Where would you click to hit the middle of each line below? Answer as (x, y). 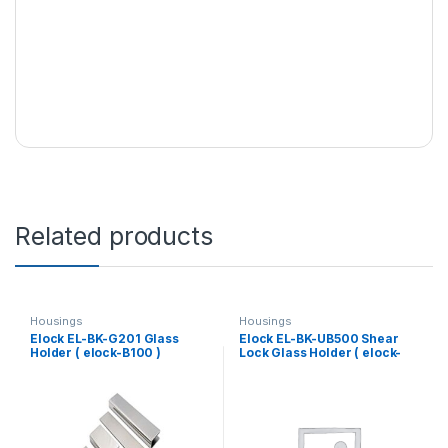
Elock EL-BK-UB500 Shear (318, 339)
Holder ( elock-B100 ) (95, 353)
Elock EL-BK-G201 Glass (104, 339)
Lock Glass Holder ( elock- (320, 353)
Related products (114, 235)
